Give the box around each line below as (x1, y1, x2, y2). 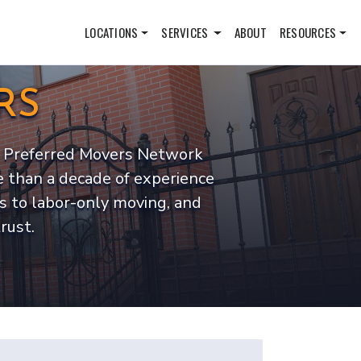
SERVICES (161, 23, 211, 41)
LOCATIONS (85, 23, 139, 41)
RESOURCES (279, 23, 337, 41)
